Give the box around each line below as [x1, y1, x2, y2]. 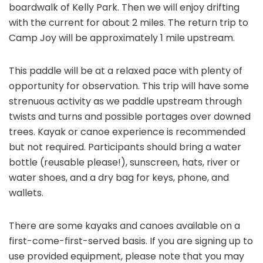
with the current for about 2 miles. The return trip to [9, 15, 248, 29]
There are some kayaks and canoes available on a [9, 218, 240, 232]
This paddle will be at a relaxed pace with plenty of [9, 63, 242, 77]
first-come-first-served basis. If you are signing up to [9, 234, 253, 248]
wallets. [9, 186, 43, 200]
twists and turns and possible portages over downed [9, 109, 251, 123]
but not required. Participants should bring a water [9, 140, 241, 154]
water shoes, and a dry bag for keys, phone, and [9, 170, 229, 184]
